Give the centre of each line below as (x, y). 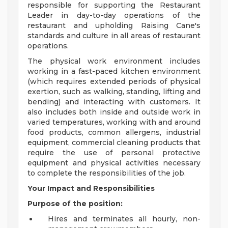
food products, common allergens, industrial (114, 133)
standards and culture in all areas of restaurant (114, 36)
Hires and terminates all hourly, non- (124, 219)
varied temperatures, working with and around (114, 122)
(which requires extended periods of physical (114, 82)
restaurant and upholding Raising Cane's (114, 26)
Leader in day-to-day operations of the (114, 16)
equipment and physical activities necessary (114, 163)
